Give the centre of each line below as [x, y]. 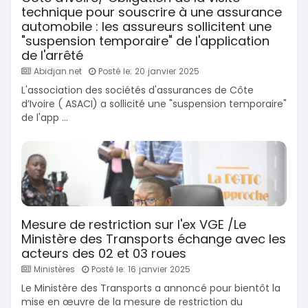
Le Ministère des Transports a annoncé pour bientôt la [151, 288]
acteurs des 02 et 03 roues [104, 254]
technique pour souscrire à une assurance [152, 12]
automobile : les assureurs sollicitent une [146, 27]
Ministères [53, 269]
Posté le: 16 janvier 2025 [140, 269]
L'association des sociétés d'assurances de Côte [137, 90]
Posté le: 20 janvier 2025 [147, 71]
